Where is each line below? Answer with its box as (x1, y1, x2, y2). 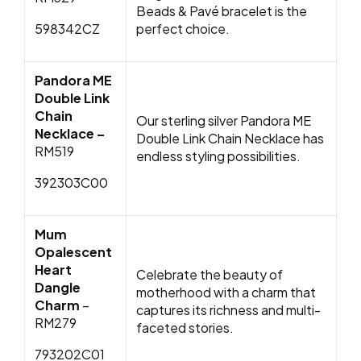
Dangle (35, 279, 81, 297)
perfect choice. (136, 20, 232, 38)
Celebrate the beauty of (136, 266, 283, 284)
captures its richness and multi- (136, 301, 321, 319)
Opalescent (35, 243, 112, 261)
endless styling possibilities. (136, 147, 303, 165)
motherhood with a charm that (136, 284, 316, 301)
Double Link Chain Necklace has (136, 130, 324, 147)
